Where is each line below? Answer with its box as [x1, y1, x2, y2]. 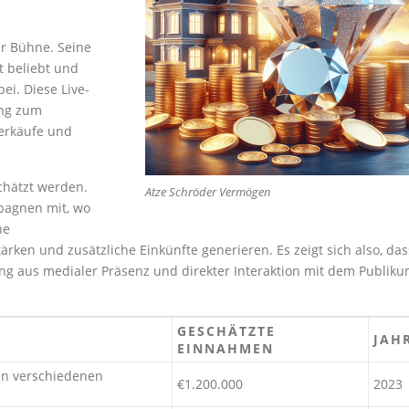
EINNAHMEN [177, 340, 274, 357]
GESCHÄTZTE [177, 322, 276, 340]
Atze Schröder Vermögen [145, 184, 271, 200]
